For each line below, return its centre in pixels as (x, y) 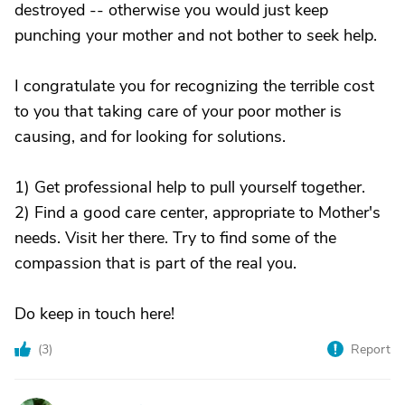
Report (371, 349)
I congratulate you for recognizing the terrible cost (194, 86)
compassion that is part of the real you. (155, 263)
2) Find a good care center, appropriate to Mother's (198, 212)
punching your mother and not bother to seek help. (196, 35)
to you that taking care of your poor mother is (178, 111)
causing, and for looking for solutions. (150, 137)
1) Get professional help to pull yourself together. (190, 187)
